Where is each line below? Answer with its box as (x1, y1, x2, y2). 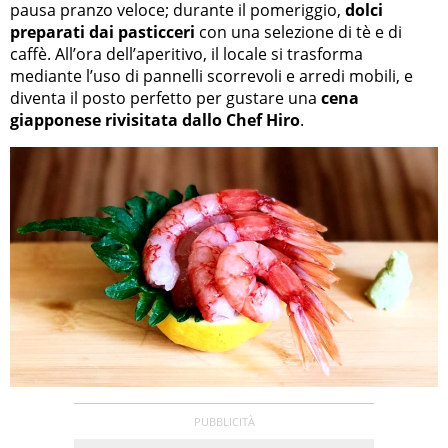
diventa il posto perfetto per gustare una (10, 86, 321, 109)
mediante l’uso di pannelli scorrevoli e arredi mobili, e (10, 64, 413, 87)
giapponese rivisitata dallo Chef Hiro (10, 108, 300, 131)
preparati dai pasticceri (10, 20, 195, 43)
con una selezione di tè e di (195, 20, 402, 43)
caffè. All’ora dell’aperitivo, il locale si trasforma (10, 42, 363, 65)
